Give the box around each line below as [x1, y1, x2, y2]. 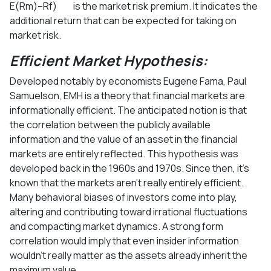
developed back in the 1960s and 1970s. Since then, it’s [10, 161, 249, 175]
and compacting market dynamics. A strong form [10, 219, 223, 233]
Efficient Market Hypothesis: [10, 50, 207, 70]
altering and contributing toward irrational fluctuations [10, 204, 247, 218]
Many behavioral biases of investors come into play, [10, 190, 237, 204]
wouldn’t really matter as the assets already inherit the [10, 248, 247, 262]
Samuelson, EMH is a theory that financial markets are [10, 88, 245, 102]
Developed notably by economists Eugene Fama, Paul [10, 74, 246, 88]
